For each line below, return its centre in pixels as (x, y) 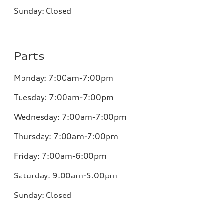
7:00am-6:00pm (74, 156)
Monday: (31, 77)
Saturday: (33, 175)
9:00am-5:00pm (85, 175)
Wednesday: (38, 117)
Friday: (28, 156)
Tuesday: (31, 97)
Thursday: (33, 136)
